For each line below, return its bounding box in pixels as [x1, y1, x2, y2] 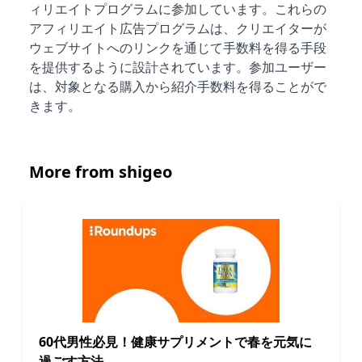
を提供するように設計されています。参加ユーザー [29, 57, 326, 76]
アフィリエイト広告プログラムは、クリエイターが [29, 19, 326, 37]
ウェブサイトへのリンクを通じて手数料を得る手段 [29, 38, 326, 57]
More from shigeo [29, 160, 172, 183]
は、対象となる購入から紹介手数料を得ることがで [29, 77, 326, 95]
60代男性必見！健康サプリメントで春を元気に [39, 332, 312, 351]
